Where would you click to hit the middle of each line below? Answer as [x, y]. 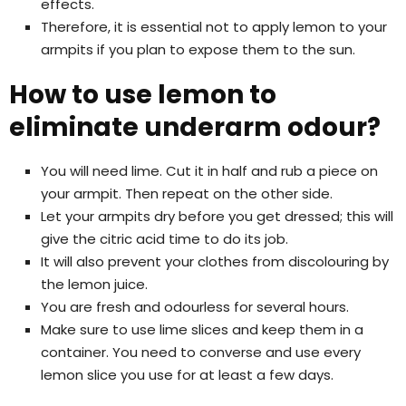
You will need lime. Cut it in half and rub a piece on [209, 170]
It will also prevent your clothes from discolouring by [215, 261]
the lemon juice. [94, 284]
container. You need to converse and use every [201, 352]
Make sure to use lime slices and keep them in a [202, 329]
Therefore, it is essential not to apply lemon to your [214, 26]
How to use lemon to [143, 94]
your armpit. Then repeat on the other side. [187, 193]
